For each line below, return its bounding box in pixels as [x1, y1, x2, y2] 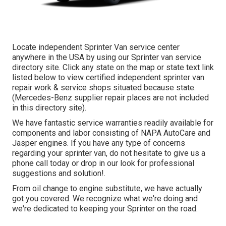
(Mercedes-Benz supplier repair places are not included [12, 92, 209, 102]
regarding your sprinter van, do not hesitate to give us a [12, 148, 205, 158]
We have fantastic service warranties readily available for [12, 118, 213, 128]
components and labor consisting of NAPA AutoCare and [12, 128, 210, 138]
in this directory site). [12, 102, 86, 112]
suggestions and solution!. [12, 168, 105, 178]
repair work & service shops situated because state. [12, 82, 196, 92]
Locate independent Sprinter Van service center [12, 42, 180, 52]
